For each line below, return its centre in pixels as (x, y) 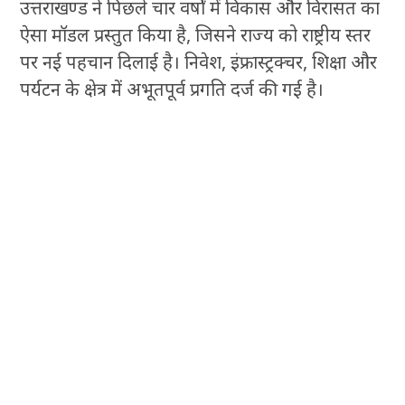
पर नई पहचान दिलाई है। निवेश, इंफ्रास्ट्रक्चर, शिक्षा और (199, 62)
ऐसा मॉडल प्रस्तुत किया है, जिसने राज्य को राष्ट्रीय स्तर (196, 35)
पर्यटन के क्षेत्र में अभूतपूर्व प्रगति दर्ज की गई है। (172, 89)
